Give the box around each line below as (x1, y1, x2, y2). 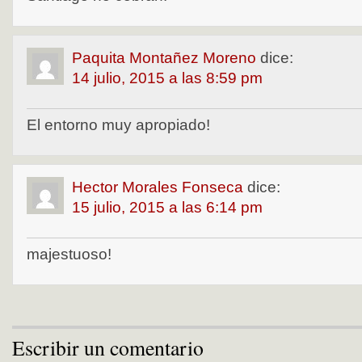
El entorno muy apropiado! (27, 116, 210, 133)
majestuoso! (27, 246, 112, 263)
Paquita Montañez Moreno (72, 49, 256, 66)
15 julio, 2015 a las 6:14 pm (72, 199, 263, 216)
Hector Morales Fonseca (72, 179, 243, 196)
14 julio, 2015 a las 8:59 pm (72, 69, 263, 86)
